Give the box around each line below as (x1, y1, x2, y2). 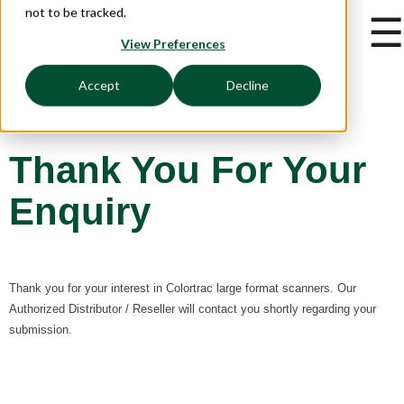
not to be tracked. (25, 4, 126, 20)
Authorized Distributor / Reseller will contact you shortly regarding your (9, 302, 376, 316)
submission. (9, 323, 72, 336)
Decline (225, 78, 269, 94)
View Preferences (121, 35, 225, 51)
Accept (78, 78, 120, 94)
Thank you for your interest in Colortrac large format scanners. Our (9, 281, 356, 295)
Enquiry (9, 190, 151, 233)
